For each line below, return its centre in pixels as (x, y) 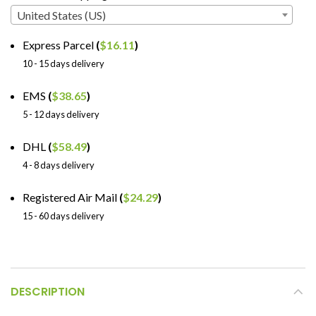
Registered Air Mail (71, 197)
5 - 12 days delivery (61, 114)
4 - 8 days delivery (59, 165)
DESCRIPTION (48, 291)
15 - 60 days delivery (63, 215)
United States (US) (61, 15)
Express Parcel (59, 44)
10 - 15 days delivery (63, 63)
